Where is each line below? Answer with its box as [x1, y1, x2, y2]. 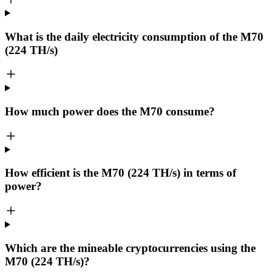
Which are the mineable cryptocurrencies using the [5, 241, 256, 254]
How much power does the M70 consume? [5, 104, 215, 118]
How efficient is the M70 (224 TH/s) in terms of [5, 166, 236, 180]
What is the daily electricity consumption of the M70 [5, 30, 263, 43]
